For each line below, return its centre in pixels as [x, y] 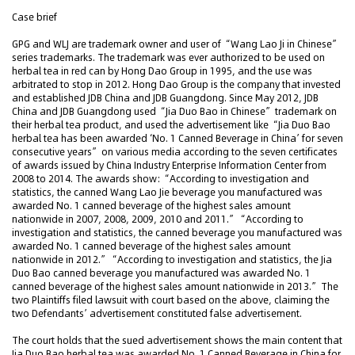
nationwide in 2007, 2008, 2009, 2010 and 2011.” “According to [158, 219]
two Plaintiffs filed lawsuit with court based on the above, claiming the [171, 300]
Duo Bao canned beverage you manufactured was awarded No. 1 [161, 273]
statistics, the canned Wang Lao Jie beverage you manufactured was [167, 192]
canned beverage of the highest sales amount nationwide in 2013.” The [175, 286]
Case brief [34, 17]
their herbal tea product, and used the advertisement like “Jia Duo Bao [171, 125]
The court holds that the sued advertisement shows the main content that [177, 340]
